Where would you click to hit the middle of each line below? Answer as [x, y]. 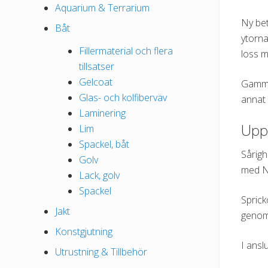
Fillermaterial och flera [126, 51]
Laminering [102, 113]
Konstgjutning [84, 232]
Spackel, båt [104, 144]
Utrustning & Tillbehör [101, 252]
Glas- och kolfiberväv [123, 98]
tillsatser [97, 67]
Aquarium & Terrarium [102, 8]
